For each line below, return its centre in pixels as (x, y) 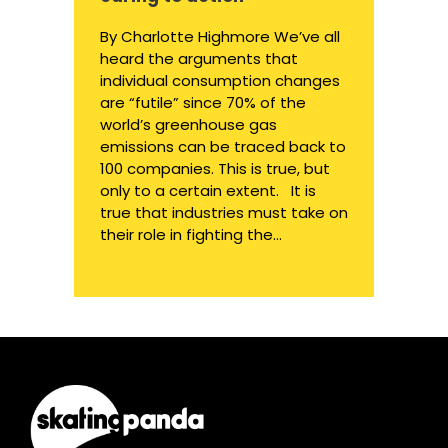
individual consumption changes (220, 81)
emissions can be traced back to (223, 147)
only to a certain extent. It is (208, 191)
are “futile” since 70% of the (203, 103)
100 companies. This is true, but (215, 169)
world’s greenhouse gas (188, 125)
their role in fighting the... (191, 235)
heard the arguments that (199, 59)
